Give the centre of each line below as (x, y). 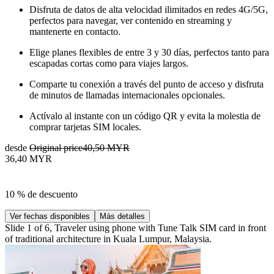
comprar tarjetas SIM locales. (85, 127)
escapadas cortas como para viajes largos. (109, 63)
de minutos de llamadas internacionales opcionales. (127, 95)
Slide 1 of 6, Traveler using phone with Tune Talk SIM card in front (135, 228)
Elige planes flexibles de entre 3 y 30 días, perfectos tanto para (149, 52)
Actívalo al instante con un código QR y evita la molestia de (145, 116)
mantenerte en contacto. (75, 31)
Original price (56, 147)
